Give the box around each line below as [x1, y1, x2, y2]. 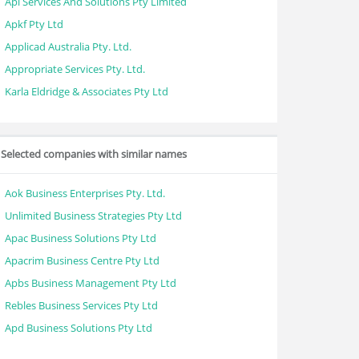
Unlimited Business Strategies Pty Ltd [5, 208, 182, 223]
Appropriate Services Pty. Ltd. [5, 62, 145, 76]
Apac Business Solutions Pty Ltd [5, 231, 156, 245]
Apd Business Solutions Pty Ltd [5, 321, 152, 335]
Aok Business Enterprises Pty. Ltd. [5, 186, 165, 200]
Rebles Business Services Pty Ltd [5, 298, 158, 313]
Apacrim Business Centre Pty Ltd [5, 253, 159, 268]
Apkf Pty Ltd [5, 17, 63, 31]
